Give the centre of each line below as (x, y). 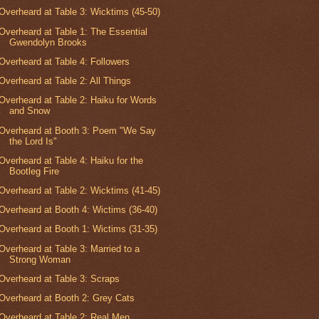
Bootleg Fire (35, 171)
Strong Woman (40, 259)
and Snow (30, 111)
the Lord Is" (33, 141)
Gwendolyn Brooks (48, 42)
